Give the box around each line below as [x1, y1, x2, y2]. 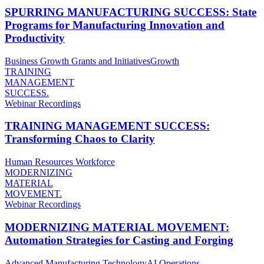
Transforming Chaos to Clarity [5, 133, 155, 146]
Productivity [5, 31, 65, 44]
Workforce [75, 157, 115, 167]
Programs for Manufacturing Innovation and [5, 18, 225, 31]
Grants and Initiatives [71, 55, 150, 66]
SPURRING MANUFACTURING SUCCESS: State [5, 5, 256, 18]
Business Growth [5, 55, 69, 66]
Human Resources [5, 157, 73, 167]
